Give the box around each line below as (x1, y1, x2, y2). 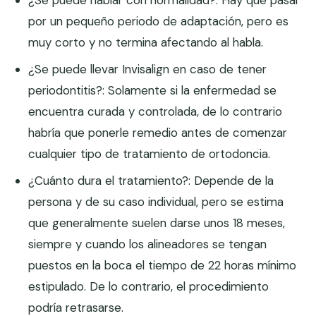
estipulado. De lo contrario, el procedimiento (28, 279, 269, 295)
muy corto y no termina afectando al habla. (28, 35, 264, 51)
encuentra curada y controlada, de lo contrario (28, 104, 283, 120)
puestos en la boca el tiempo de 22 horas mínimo (28, 257, 297, 274)
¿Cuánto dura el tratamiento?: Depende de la (28, 173, 274, 189)
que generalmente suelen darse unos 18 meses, (28, 215, 286, 231)
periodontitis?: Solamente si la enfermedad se (28, 83, 277, 99)
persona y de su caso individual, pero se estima (28, 194, 284, 210)
